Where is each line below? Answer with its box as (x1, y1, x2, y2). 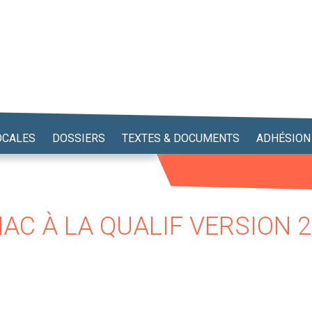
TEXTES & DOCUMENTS (122, 132, 240, 145)
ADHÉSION (256, 132, 311, 145)
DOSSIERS (52, 132, 105, 145)
